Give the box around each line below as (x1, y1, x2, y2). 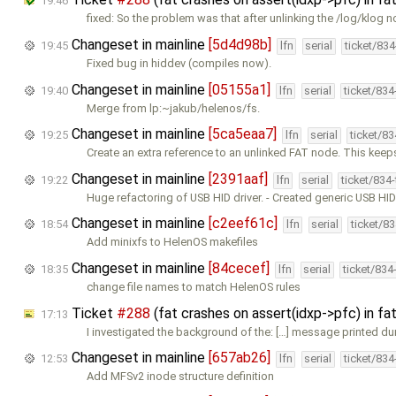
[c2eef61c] (209, 215, 278, 232)
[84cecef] (209, 259, 270, 277)
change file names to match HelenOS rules (87, 279, 301, 293)
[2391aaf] (209, 170, 268, 187)
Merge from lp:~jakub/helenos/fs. (87, 101, 261, 115)
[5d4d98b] (209, 35, 271, 53)
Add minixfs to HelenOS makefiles (87, 235, 259, 249)
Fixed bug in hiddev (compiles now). (87, 56, 272, 70)
